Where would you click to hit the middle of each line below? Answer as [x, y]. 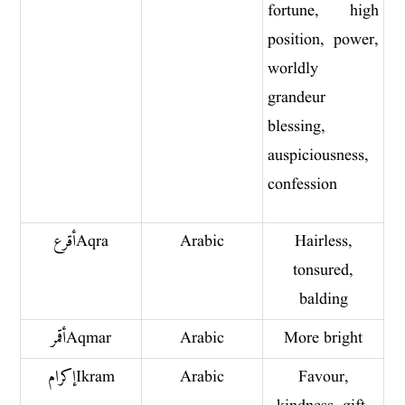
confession [303, 184]
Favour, [323, 377]
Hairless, [323, 241]
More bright [324, 338]
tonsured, [324, 270]
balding [323, 299]
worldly [293, 69]
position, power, [324, 40]
